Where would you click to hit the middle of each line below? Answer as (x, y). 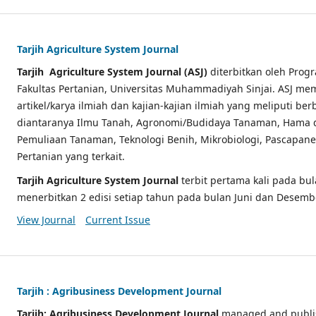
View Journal (46, 219)
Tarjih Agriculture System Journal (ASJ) (114, 71)
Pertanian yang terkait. (71, 156)
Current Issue (117, 219)
